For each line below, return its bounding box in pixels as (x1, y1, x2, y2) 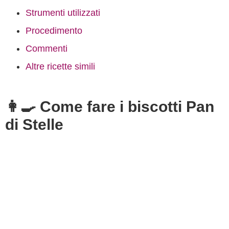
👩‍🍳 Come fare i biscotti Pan (5, 98, 214, 115)
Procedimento (26, 26, 82, 36)
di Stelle (5, 116, 63, 133)
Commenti (26, 43, 67, 54)
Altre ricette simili (26, 61, 95, 72)
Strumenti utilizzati (26, 8, 100, 18)
